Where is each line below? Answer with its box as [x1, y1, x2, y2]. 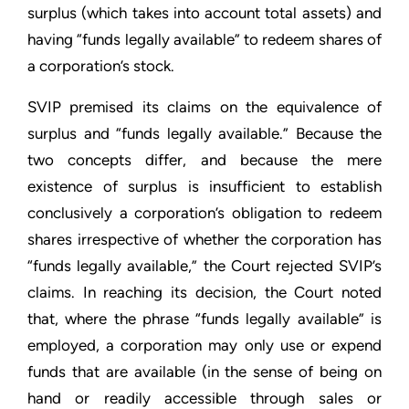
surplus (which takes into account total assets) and [27, 4, 382, 22]
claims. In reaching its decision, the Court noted [27, 283, 382, 301]
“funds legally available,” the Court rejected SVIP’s [27, 257, 382, 275]
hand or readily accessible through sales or [27, 389, 382, 407]
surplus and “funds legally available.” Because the [27, 124, 382, 142]
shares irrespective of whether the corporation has [27, 230, 382, 248]
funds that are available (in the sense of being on [27, 362, 382, 381]
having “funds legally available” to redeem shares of [27, 30, 382, 48]
